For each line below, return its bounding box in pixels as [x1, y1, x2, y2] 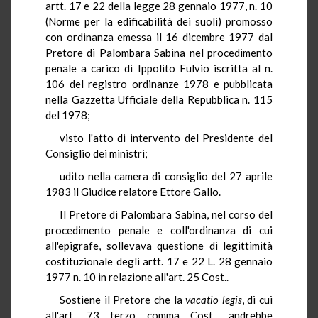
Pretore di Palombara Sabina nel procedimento [45, 45, 273, 59]
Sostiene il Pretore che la [60, 292, 186, 306]
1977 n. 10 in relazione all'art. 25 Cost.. [45, 270, 229, 283]
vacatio [185, 292, 219, 306]
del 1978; [45, 108, 90, 121]
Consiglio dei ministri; [45, 146, 148, 160]
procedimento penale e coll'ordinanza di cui [45, 223, 273, 236]
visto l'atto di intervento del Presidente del [60, 131, 273, 144]
